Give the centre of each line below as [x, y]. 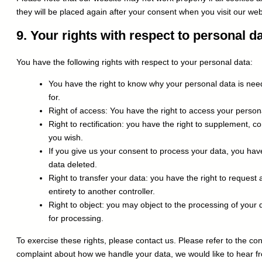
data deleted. [73, 165]
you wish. [66, 138]
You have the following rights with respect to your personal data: [135, 62]
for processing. [76, 218]
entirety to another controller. [102, 192]
